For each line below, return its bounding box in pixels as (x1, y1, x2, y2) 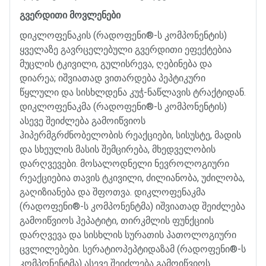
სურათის (125, 229, 164, 240)
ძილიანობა (146, 172, 197, 183)
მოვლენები (69, 9, 121, 21)
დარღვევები (20, 157, 76, 169)
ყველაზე (20, 43, 58, 55)
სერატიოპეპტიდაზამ (83, 243, 175, 255)
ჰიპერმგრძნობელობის (20, 129, 123, 141)
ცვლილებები (20, 243, 78, 255)
